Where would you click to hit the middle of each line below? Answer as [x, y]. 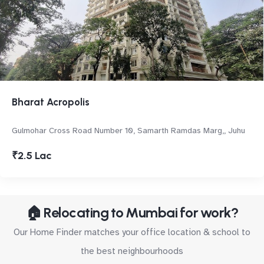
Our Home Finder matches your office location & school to [132, 232]
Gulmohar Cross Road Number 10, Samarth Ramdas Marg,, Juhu [128, 131]
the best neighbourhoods [132, 251]
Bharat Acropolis [51, 102]
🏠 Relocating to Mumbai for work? [132, 212]
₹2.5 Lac [32, 156]
